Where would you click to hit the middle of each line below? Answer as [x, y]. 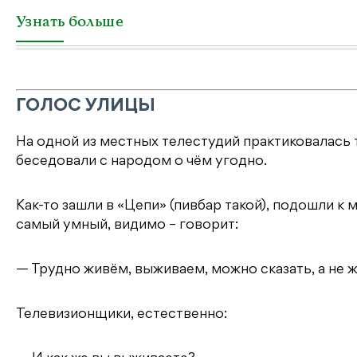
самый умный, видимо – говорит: [127, 225]
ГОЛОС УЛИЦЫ [86, 106]
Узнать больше [70, 22]
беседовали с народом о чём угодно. [141, 161]
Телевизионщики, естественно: [122, 314]
